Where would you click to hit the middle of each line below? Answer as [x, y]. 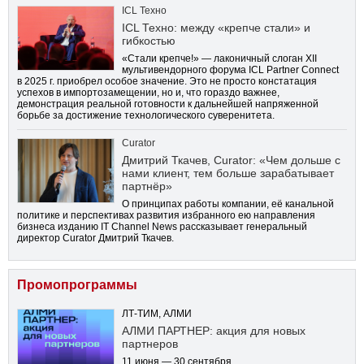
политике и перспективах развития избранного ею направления [166, 216]
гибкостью [149, 41]
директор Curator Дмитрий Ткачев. [95, 238]
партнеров [150, 344]
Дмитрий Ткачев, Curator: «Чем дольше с [231, 160]
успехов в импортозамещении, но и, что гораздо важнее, [148, 93]
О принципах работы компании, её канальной [228, 204]
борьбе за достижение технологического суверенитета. [146, 116]
